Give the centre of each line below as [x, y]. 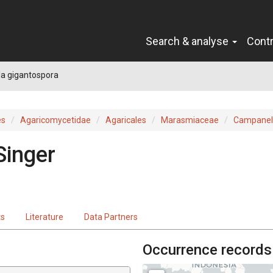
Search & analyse [188, 41]
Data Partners [111, 217]
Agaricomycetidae [55, 120]
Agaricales [126, 120]
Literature [44, 217]
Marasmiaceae [190, 120]
